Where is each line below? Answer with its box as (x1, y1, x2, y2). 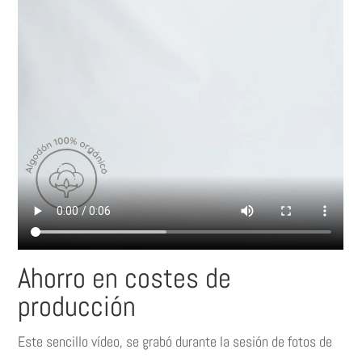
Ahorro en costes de (18, 259, 232, 296)
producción (18, 288, 137, 324)
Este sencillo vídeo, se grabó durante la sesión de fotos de (18, 331, 333, 351)
